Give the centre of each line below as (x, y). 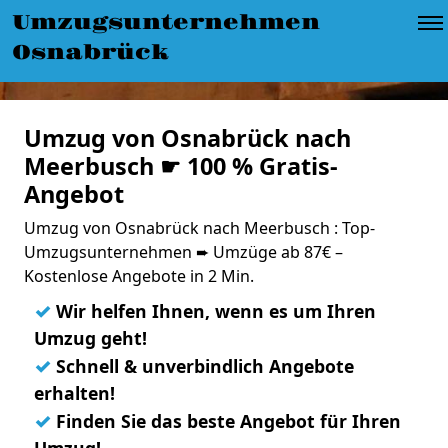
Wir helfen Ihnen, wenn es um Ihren (213, 311)
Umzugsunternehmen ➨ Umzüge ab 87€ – (183, 252)
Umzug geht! (90, 338)
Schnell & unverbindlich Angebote (202, 366)
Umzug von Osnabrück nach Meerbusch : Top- (199, 228)
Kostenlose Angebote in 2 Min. (139, 276)
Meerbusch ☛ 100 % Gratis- (181, 166)
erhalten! (74, 393)
